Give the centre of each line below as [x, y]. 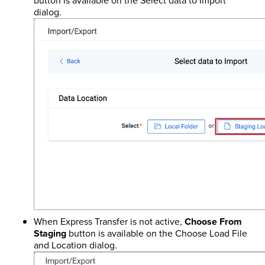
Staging [50, 233]
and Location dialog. [75, 245]
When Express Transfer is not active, [109, 221]
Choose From [213, 221]
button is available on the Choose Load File [156, 233]
